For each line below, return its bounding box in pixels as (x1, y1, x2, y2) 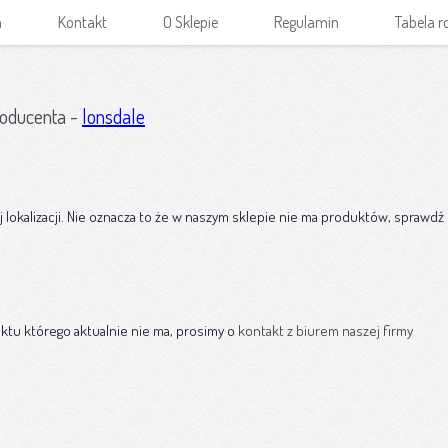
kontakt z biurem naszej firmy (238, 320, 413, 340)
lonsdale (82, 103, 145, 129)
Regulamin (274, 12, 339, 32)
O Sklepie (163, 12, 218, 32)
